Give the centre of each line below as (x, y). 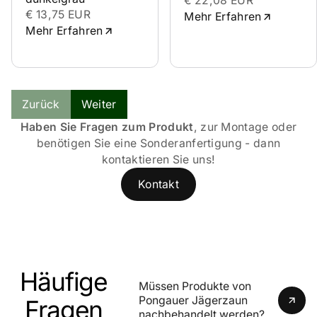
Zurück (41, 105)
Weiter (99, 105)
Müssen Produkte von (195, 286)
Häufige (64, 282)
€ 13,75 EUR (58, 15)
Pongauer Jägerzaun (193, 300)
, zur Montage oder (245, 127)
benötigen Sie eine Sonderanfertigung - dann (158, 144)
